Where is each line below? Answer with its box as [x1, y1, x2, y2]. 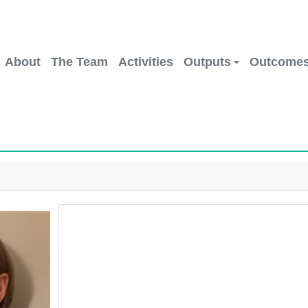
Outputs [184, 54, 231, 69]
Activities [118, 54, 173, 69]
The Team [51, 54, 108, 69]
